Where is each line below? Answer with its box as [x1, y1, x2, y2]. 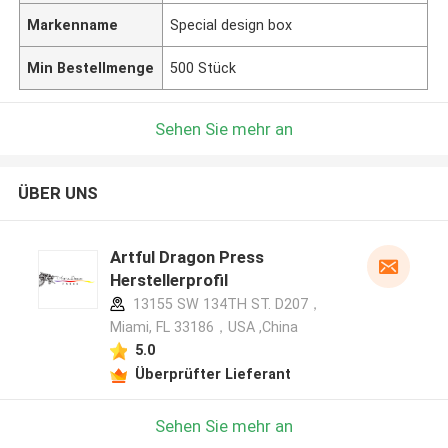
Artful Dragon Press [109, 247, 264, 268]
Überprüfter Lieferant [134, 365, 291, 382]
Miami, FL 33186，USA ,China [109, 319, 298, 336]
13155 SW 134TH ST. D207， [128, 296, 322, 313]
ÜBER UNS [17, 183, 98, 204]
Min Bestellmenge [27, 59, 155, 76]
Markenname [27, 16, 119, 33]
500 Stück [170, 59, 237, 76]
